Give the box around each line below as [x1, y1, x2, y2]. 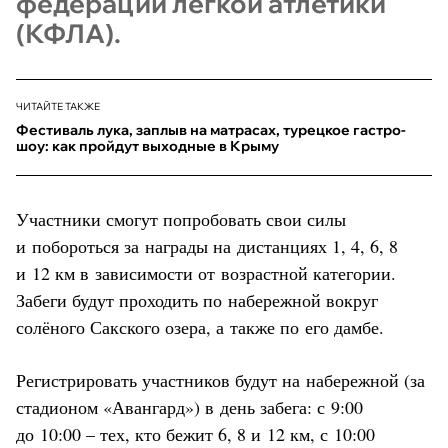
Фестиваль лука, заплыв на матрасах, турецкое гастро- [16, 120, 406, 139]
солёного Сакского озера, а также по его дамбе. [16, 314, 384, 339]
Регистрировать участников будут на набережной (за [16, 367, 425, 392]
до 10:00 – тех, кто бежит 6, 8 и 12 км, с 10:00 [16, 421, 375, 446]
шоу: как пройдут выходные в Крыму [16, 136, 279, 155]
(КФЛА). [16, 16, 121, 50]
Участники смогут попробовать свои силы [16, 206, 346, 231]
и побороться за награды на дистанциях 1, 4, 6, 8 [16, 233, 398, 258]
